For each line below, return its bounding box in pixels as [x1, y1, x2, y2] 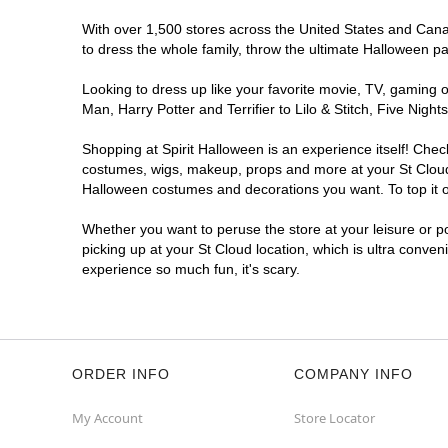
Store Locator [294, 409, 375, 427]
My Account [72, 409, 143, 427]
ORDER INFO [72, 366, 170, 382]
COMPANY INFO [294, 366, 413, 382]
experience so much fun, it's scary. [82, 261, 300, 277]
